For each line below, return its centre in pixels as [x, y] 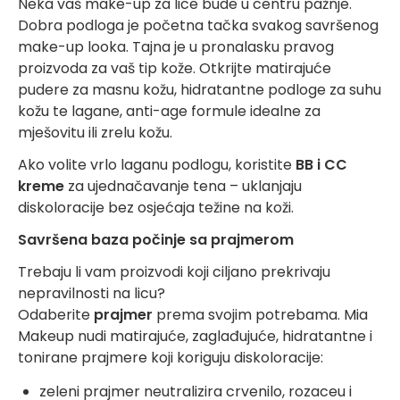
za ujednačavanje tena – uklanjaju [183, 186]
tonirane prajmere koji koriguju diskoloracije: [171, 358]
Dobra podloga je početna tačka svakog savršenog [198, 25]
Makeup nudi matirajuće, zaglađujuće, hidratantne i [195, 336]
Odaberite [56, 315]
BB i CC [321, 165]
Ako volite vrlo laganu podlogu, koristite [157, 165]
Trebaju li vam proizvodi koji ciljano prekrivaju [174, 272]
